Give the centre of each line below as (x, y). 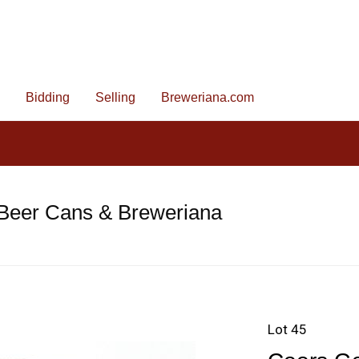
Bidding (48, 97)
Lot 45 (287, 329)
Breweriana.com (208, 97)
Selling (115, 97)
